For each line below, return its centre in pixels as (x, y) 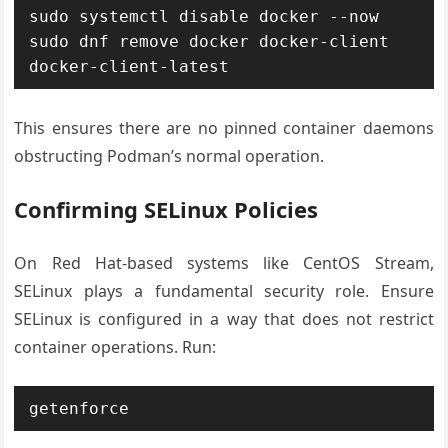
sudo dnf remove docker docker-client (209, 41)
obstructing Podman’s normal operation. (169, 155)
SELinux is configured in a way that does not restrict (224, 318)
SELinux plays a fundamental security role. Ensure (224, 290)
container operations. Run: (115, 346)
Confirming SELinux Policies (166, 208)
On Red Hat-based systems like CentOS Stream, (224, 262)
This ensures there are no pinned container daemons (224, 127)
